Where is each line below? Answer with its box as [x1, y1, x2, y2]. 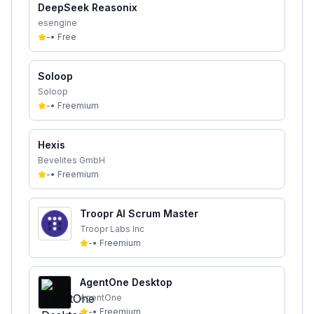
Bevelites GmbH [38, 155, 105, 165]
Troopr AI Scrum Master [80, 207, 198, 219]
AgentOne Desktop [80, 276, 172, 288]
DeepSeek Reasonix [38, 1, 137, 13]
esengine [38, 18, 77, 28]
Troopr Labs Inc [80, 224, 144, 234]
